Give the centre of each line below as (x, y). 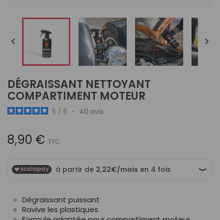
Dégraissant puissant (61, 200)
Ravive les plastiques (60, 209)
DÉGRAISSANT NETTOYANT (79, 84)
